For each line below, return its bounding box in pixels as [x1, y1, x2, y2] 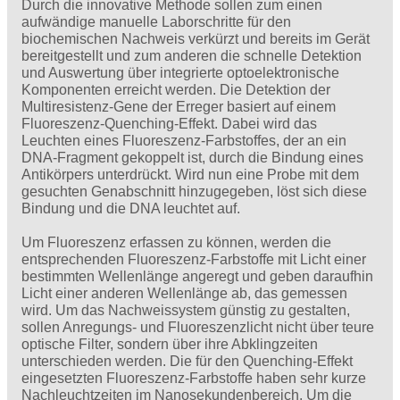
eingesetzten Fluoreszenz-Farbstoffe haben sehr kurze [21, 371, 366, 387]
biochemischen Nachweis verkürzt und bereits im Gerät [21, 30, 370, 46]
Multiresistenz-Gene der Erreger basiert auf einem [21, 98, 336, 114]
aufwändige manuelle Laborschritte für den [21, 13, 291, 29]
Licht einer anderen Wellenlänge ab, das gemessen [21, 286, 347, 302]
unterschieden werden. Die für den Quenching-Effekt [21, 354, 353, 370]
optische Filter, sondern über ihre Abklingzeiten [21, 337, 318, 353]
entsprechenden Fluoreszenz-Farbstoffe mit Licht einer [21, 252, 366, 268]
